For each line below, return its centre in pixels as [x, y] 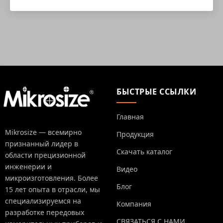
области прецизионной [45, 155]
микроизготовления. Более [52, 178]
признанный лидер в [42, 144]
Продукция [135, 134]
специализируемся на [43, 201]
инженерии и [28, 167]
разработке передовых [45, 212]
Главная [130, 117]
